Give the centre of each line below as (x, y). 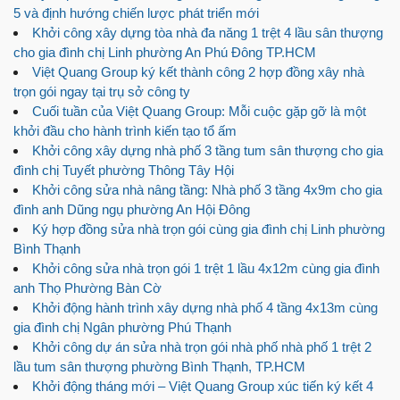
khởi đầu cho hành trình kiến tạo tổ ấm (125, 130)
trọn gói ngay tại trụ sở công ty (102, 91)
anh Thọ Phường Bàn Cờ (87, 287)
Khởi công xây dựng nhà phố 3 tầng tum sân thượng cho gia (208, 150)
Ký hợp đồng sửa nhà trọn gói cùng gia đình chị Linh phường (208, 229)
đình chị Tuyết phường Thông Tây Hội (124, 170)
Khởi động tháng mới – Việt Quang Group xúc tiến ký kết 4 (203, 386)
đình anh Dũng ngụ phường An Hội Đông (132, 209)
